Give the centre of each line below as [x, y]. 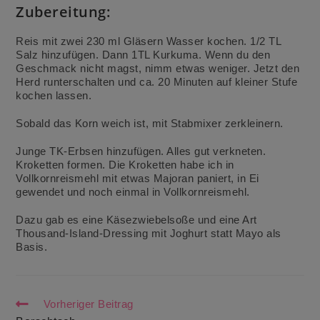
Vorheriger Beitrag [88, 304]
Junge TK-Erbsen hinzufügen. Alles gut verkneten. [141, 151]
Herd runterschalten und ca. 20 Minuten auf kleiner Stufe [157, 81]
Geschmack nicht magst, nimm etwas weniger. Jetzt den [158, 68]
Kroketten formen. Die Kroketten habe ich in [125, 164]
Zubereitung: [64, 11]
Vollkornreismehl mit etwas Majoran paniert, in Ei [137, 178]
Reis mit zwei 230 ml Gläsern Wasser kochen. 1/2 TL [149, 41]
